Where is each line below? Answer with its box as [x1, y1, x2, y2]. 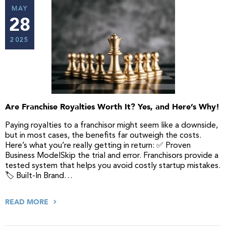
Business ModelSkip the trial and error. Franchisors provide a [5, 152, 218, 160]
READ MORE [5, 197, 50, 207]
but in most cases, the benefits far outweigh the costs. [5, 132, 201, 140]
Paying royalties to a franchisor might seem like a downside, [5, 122, 218, 130]
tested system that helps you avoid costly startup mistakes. [5, 162, 220, 170]
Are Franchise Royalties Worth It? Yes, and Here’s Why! [5, 101, 219, 112]
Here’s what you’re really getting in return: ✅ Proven [5, 142, 191, 150]
